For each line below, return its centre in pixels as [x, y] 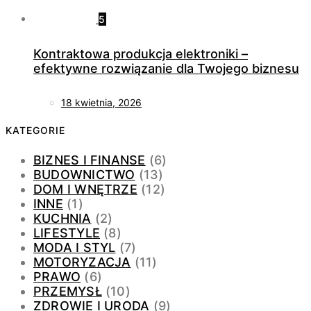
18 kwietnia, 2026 [101, 102]
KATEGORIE [36, 131]
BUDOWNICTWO [84, 174]
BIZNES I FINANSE [90, 160]
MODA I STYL [75, 247]
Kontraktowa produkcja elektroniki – [141, 53]
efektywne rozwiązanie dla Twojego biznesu [166, 68]
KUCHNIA [62, 218]
